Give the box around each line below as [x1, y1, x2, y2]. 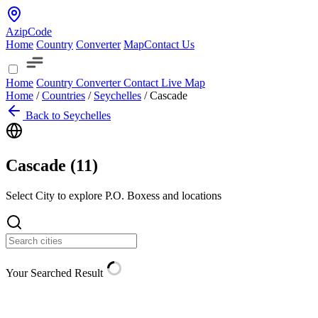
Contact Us [144, 38, 194, 50]
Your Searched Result [6, 266, 106, 279]
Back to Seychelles [26, 109, 111, 121]
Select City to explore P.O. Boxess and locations [6, 189, 221, 202]
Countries [42, 89, 85, 102]
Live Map [161, 77, 205, 89]
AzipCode [6, 26, 52, 38]
